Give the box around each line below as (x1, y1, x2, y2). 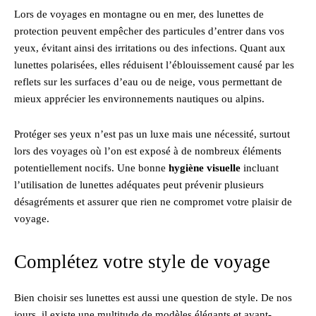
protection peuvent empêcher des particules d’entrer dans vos (14, 25, 284, 37)
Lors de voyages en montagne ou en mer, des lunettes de (14, 8, 264, 20)
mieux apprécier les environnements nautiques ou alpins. (14, 93, 265, 105)
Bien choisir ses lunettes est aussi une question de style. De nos (14, 292, 292, 304)
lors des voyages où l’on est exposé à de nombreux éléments (14, 145, 281, 157)
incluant (241, 162, 279, 174)
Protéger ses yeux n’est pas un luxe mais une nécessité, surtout (14, 128, 290, 140)
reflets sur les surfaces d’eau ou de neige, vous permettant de (14, 76, 282, 88)
